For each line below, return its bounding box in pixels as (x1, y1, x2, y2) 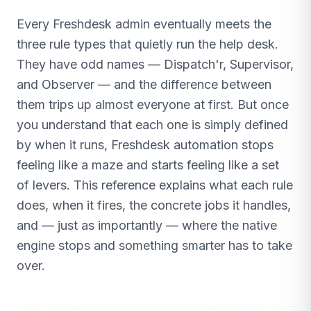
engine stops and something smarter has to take (17, 238, 292, 253)
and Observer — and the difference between (17, 77, 271, 92)
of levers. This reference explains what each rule (17, 178, 293, 192)
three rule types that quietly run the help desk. (17, 37, 278, 51)
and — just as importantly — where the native (17, 218, 277, 233)
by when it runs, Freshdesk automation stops (17, 137, 274, 152)
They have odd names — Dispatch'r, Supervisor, (17, 57, 294, 72)
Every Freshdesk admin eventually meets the (17, 17, 271, 31)
